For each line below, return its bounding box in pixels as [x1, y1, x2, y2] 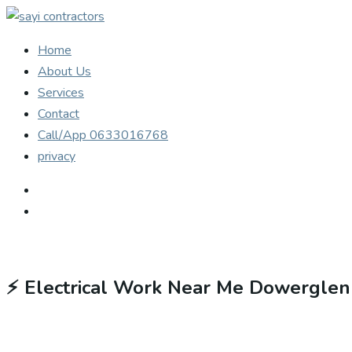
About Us [38, 63, 91, 80]
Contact [38, 105, 79, 123]
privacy [38, 148, 75, 165]
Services [38, 84, 84, 101]
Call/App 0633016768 [38, 126, 168, 144]
